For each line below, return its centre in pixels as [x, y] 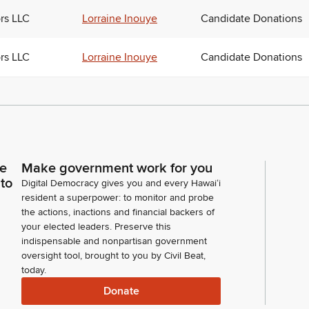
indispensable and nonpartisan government [114, 241]
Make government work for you [117, 169]
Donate [121, 291]
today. [34, 270]
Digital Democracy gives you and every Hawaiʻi [121, 183]
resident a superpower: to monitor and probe [118, 198]
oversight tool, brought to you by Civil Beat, [113, 256]
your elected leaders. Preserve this [96, 227]
